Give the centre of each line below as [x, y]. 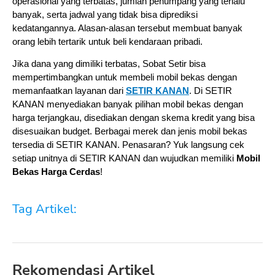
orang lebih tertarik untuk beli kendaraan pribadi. [107, 42]
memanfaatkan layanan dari [69, 91]
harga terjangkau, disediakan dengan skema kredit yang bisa [134, 118]
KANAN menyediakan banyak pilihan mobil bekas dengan [128, 104]
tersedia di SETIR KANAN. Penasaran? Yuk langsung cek [128, 145]
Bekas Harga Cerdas [56, 172]
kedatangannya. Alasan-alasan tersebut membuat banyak [127, 29]
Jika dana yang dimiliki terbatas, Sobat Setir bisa [109, 64]
